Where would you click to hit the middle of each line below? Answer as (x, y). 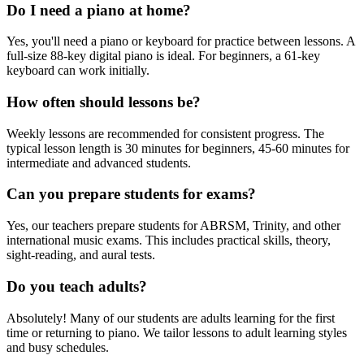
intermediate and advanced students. (99, 162)
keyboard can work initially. (78, 71)
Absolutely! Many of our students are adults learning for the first (171, 318)
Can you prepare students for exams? (131, 194)
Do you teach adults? (77, 286)
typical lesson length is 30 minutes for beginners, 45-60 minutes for (178, 148)
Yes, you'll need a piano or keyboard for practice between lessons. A (181, 41)
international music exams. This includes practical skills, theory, (169, 240)
